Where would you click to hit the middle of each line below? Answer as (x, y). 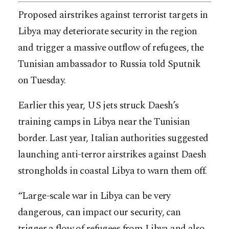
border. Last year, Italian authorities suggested (113, 138)
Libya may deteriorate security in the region (108, 31)
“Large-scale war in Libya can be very (94, 196)
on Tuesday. (42, 80)
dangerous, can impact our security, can (99, 212)
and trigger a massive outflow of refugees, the (111, 48)
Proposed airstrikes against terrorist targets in (113, 15)
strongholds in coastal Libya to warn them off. (112, 171)
